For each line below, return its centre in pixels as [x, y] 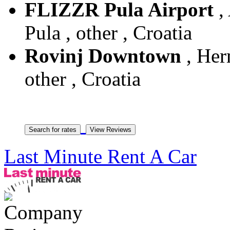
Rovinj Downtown [103, 56]
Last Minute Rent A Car [100, 157]
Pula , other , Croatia [108, 33]
